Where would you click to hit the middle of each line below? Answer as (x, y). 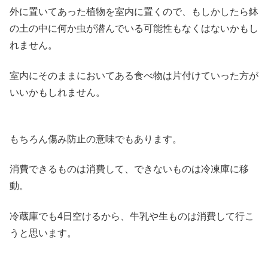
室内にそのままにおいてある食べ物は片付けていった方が (134, 75)
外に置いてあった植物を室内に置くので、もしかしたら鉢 (134, 12)
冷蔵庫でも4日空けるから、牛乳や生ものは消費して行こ (132, 216)
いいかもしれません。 (57, 92)
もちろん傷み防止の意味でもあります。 (96, 139)
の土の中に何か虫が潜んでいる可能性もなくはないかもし (134, 29)
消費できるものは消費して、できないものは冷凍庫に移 (129, 169)
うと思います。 (43, 233)
